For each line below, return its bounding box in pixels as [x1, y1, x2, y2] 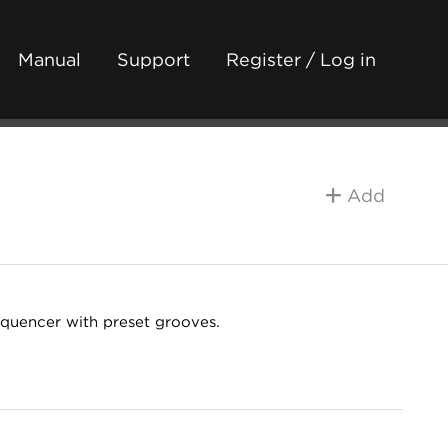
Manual [18, 49, 81, 70]
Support [117, 49, 190, 70]
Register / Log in [226, 49, 376, 70]
